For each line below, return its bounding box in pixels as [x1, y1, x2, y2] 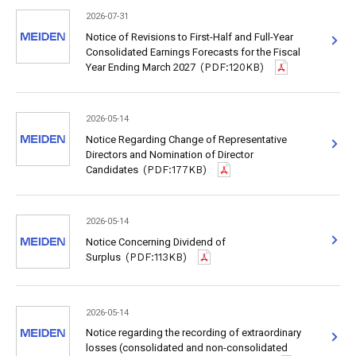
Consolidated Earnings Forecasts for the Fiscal [85, 44, 300, 60]
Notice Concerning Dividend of [85, 234, 226, 250]
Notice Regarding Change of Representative [85, 131, 287, 147]
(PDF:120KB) [200, 60, 265, 73]
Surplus [85, 249, 121, 265]
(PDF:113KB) [126, 250, 188, 263]
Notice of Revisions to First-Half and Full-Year [85, 29, 293, 44]
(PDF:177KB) [143, 163, 207, 176]
